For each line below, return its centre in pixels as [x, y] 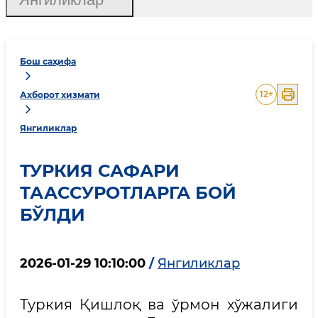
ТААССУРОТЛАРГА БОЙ [128, 193]
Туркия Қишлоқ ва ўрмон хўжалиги [159, 305]
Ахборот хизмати [60, 95]
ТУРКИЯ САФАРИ [100, 171]
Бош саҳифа [48, 62]
